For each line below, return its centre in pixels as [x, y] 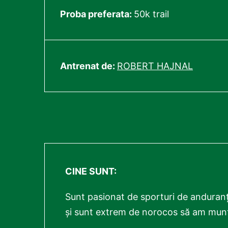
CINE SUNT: [91, 171]
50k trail [151, 14]
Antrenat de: [89, 66]
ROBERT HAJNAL [155, 66]
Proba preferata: [97, 14]
